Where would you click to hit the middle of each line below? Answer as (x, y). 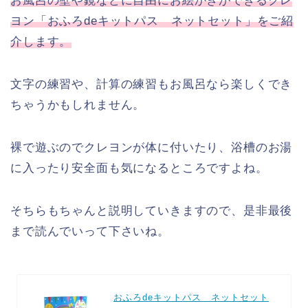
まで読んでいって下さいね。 (90, 232)
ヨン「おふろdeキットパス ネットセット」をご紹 (152, 21)
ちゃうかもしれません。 (78, 105)
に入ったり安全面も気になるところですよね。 (139, 168)
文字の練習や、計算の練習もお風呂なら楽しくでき (152, 85)
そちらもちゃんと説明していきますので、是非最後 (152, 211)
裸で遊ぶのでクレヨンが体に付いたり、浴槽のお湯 (152, 148)
